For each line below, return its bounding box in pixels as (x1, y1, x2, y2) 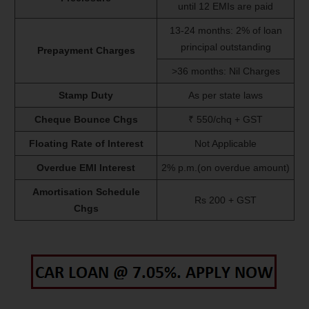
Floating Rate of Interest (28, 138, 143, 150)
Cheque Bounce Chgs (34, 114, 138, 126)
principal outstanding (180, 41, 271, 53)
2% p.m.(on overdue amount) (161, 162, 290, 174)
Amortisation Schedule (32, 186, 140, 198)
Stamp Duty (59, 90, 113, 101)
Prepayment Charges (37, 45, 135, 57)
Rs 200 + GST (195, 195, 257, 206)
